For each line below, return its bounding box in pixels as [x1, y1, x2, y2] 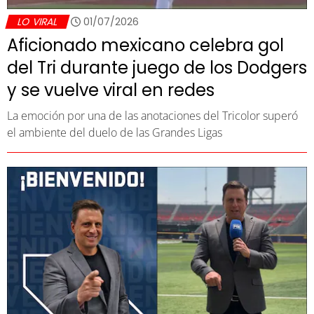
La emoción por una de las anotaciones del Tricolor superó [7, 107, 298, 123]
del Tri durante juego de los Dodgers [7, 55, 307, 79]
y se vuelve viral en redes [7, 78, 214, 102]
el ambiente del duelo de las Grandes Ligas [7, 124, 222, 140]
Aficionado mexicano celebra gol [7, 33, 284, 57]
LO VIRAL [15, 14, 60, 29]
